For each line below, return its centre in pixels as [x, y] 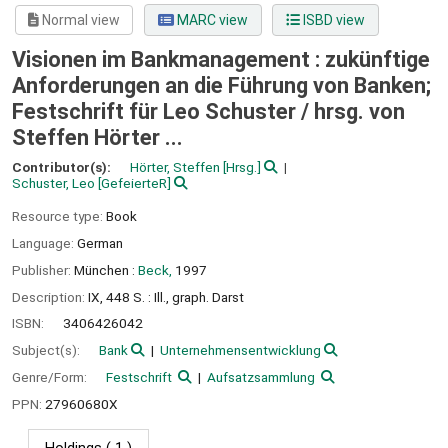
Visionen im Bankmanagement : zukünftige [221, 60]
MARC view [210, 20]
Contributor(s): [63, 167]
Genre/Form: [51, 376]
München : [104, 269]
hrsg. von [359, 112]
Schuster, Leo [53, 183]
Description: [50, 296]
